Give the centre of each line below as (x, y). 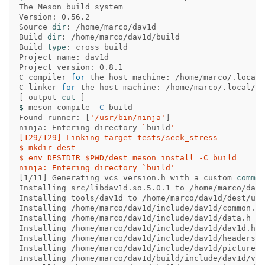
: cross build (97, 47)
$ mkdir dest (47, 147)
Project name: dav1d (64, 57)
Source (35, 27)
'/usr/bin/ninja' (128, 117)
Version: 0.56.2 (54, 17)
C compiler (45, 77)
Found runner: (52, 117)
